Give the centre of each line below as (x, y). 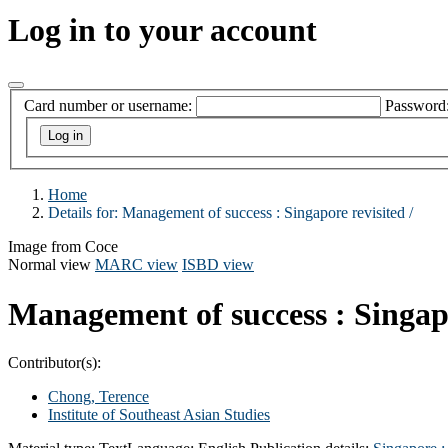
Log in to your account (162, 30)
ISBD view (218, 265)
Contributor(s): (54, 362)
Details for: (85, 213)
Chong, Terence (98, 396)
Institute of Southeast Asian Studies (159, 414)
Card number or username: (108, 106)
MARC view (136, 265)
